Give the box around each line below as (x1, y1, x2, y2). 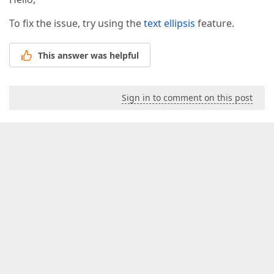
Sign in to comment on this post (122, 91, 253, 103)
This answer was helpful (38, 49, 139, 61)
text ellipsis (144, 17, 195, 31)
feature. (195, 17, 234, 31)
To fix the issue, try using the (9, 17, 144, 31)
